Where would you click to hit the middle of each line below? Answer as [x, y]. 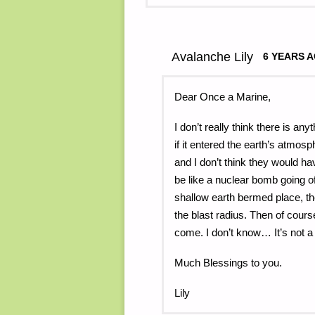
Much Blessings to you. [228, 262]
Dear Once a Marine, [222, 96]
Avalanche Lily [212, 57]
